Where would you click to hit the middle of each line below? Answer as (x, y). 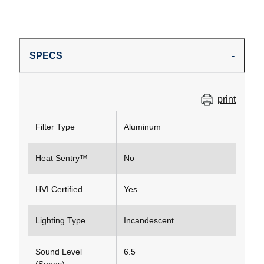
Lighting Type (60, 221)
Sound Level (59, 252)
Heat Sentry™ (62, 158)
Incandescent (149, 221)
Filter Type (55, 127)
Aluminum (142, 127)
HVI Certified (59, 189)
